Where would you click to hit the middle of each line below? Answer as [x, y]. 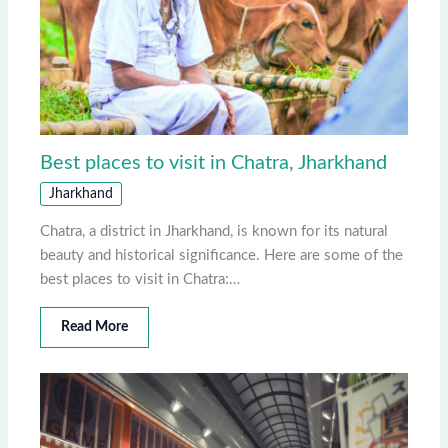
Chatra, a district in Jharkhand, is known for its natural [214, 232]
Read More [95, 327]
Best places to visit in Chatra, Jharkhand [214, 163]
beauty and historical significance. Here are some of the [222, 256]
